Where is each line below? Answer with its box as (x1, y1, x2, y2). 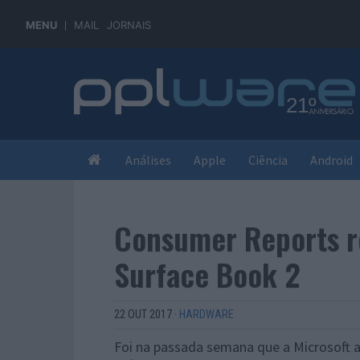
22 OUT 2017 (114, 308, 172, 321)
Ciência (248, 152, 288, 168)
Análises (125, 152, 171, 168)
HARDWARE (179, 308, 234, 321)
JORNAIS (107, 18, 151, 31)
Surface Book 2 (114, 252, 301, 297)
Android (310, 152, 353, 168)
